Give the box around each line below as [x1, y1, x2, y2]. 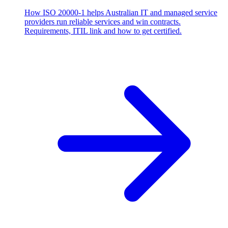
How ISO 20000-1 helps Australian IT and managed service [24, 8, 217, 17]
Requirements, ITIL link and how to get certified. [24, 26, 182, 36]
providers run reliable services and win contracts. [24, 17, 181, 26]
